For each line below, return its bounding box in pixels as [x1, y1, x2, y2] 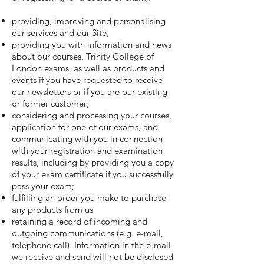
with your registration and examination [12, 145, 163, 156]
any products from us [12, 204, 93, 215]
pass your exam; [12, 180, 74, 192]
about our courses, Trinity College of [12, 51, 154, 62]
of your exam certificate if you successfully [12, 169, 173, 180]
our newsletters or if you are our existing [12, 86, 167, 97]
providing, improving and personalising [12, 15, 166, 27]
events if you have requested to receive [12, 74, 163, 85]
